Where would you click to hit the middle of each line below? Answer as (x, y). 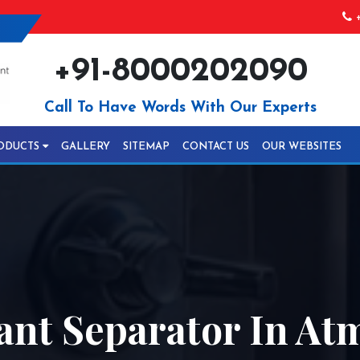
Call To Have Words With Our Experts (180, 108)
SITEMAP (146, 147)
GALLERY (86, 147)
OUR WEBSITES (302, 147)
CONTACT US (216, 147)
